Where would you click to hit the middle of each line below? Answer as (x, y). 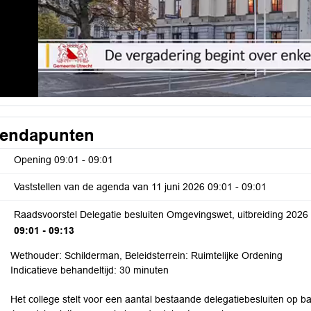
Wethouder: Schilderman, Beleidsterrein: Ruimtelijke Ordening (146, 255)
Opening (34, 160)
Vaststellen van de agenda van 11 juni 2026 (111, 187)
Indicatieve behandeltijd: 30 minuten (90, 270)
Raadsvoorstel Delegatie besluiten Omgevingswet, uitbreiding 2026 (161, 215)
